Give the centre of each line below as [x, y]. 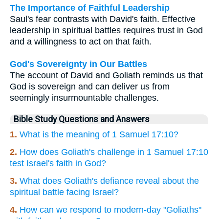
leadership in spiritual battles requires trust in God [106, 30]
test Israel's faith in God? [58, 163]
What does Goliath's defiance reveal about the [109, 181]
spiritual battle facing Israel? [64, 192]
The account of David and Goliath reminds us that [106, 75]
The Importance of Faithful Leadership [90, 8]
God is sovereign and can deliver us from [90, 86]
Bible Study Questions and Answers [82, 119]
